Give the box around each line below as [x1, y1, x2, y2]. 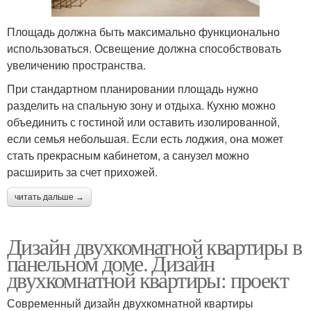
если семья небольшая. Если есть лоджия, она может [7, 130, 283, 146]
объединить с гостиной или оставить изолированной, [7, 113, 280, 130]
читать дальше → [15, 192, 84, 202]
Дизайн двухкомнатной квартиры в [7, 230, 302, 261]
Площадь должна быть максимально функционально [7, 23, 280, 40]
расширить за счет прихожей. [7, 163, 158, 180]
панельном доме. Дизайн [7, 247, 215, 278]
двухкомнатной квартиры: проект [7, 264, 288, 294]
